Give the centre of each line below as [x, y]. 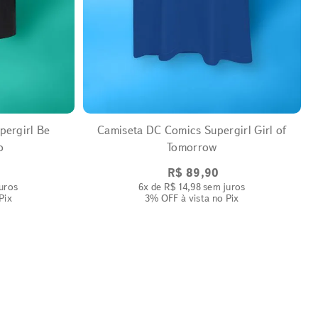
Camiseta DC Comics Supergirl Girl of [192, 130]
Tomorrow [192, 147]
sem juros [223, 186]
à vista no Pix [209, 198]
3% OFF [161, 198]
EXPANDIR [188, 96]
